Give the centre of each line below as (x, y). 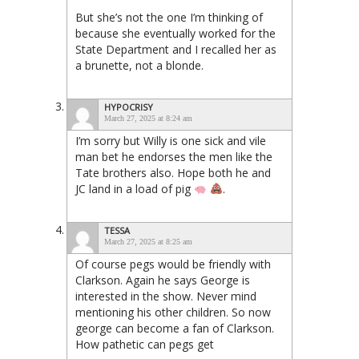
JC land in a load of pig (135, 188)
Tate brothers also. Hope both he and (173, 172)
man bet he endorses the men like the (174, 156)
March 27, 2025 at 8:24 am (148, 118)
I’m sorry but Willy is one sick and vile (171, 140)
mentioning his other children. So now (173, 312)
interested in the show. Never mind (166, 296)
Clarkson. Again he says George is (163, 280)
